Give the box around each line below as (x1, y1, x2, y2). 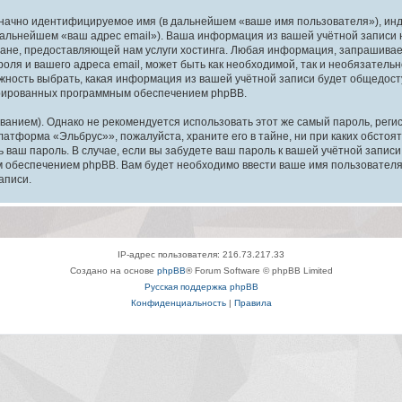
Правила (233, 297, 272, 308)
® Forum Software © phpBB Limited (185, 265, 333, 275)
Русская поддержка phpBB (144, 281, 258, 292)
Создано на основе (69, 265, 157, 275)
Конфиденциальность (130, 297, 226, 308)
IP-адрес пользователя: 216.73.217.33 (118, 249, 284, 259)
